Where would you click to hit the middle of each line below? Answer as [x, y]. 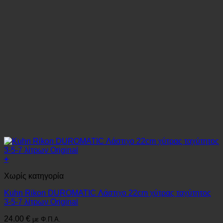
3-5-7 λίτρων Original [41, 202]
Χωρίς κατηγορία [34, 176]
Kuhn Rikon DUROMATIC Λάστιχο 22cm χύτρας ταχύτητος [108, 193]
